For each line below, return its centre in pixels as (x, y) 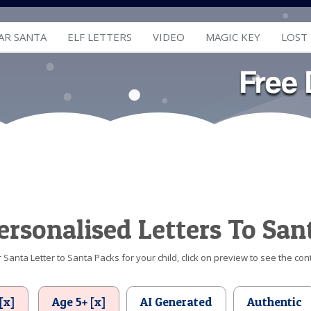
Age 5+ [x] (79, 302)
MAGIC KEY (233, 37)
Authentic (275, 302)
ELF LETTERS (100, 37)
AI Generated (176, 302)
